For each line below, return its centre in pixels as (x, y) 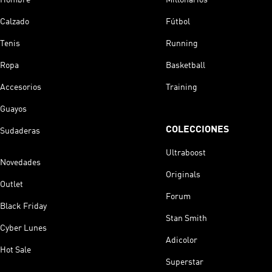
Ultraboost (185, 153)
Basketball (185, 65)
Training (181, 87)
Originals (183, 175)
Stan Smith (186, 218)
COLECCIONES (197, 130)
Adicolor (181, 240)
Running (182, 43)
